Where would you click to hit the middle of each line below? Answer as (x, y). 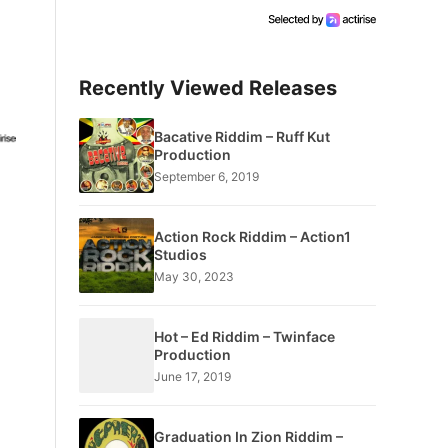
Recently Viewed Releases (207, 88)
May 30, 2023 (193, 276)
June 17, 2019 (192, 376)
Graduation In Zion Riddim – (248, 436)
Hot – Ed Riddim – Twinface (244, 336)
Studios (180, 254)
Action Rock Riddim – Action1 (252, 236)
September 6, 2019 (206, 176)
